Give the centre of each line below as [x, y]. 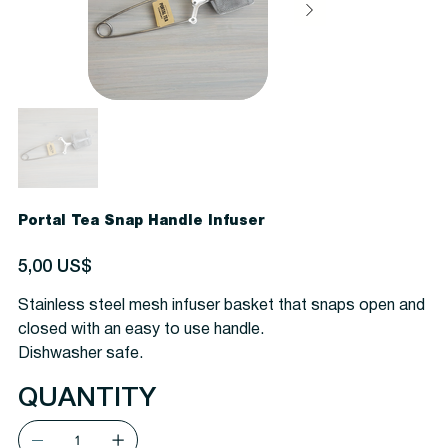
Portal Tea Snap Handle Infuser [141, 221]
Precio [31, 260]
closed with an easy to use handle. [140, 330]
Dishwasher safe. [80, 354]
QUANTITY [86, 399]
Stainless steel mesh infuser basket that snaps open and [221, 306]
